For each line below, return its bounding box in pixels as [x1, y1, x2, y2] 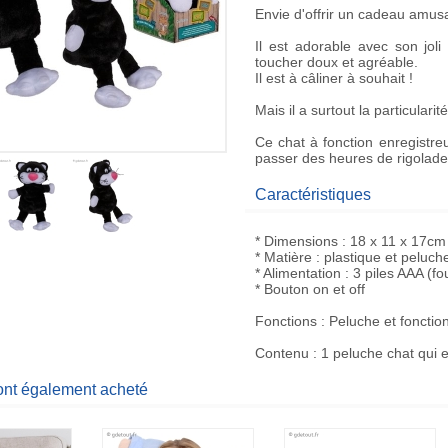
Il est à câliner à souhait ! [255, 70, 413, 86]
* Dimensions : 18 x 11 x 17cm [255, 233, 446, 249]
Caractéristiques [255, 186, 371, 203]
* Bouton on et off [255, 281, 365, 297]
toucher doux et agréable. [255, 54, 418, 70]
